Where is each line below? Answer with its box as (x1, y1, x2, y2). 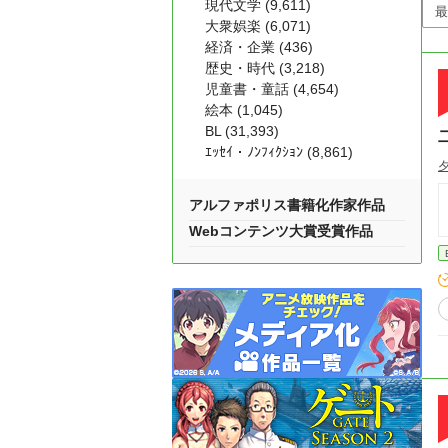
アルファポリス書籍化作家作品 (189, 197, 385, 213)
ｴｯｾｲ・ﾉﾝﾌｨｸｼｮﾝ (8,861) (205, 144, 353, 160)
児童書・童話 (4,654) (205, 81, 339, 97)
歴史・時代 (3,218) (205, 60, 325, 76)
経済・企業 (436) (205, 39, 313, 55)
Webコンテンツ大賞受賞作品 (189, 223, 373, 239)
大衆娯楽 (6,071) (205, 18, 311, 34)
